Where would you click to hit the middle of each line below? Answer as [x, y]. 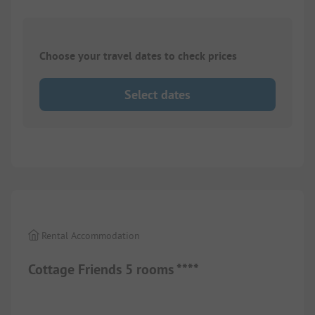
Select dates [157, 95]
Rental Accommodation [91, 235]
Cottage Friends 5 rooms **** [114, 269]
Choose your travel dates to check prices [138, 56]
